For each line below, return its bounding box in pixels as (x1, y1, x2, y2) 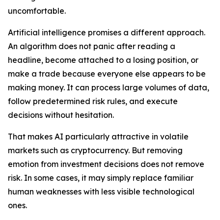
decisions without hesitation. (8, 110, 114, 120)
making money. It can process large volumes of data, (8, 82, 209, 93)
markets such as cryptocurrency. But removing (8, 145, 183, 156)
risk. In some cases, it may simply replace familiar (8, 173, 193, 183)
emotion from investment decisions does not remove (8, 159, 204, 169)
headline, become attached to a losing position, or (8, 55, 198, 65)
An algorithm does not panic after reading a (8, 41, 175, 52)
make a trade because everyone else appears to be (8, 69, 206, 79)
